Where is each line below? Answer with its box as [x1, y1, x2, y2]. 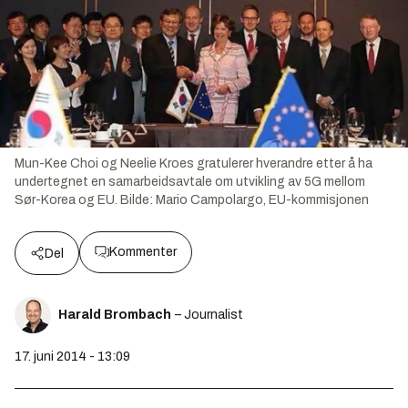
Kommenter [109, 244, 177, 259]
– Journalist [175, 307, 243, 321]
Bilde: [120, 192, 156, 207]
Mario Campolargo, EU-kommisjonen [156, 192, 369, 207]
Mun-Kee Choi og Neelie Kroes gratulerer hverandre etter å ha [15, 156, 372, 170]
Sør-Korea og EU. [15, 192, 120, 207]
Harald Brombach [58, 307, 171, 321]
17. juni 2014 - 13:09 [15, 349, 130, 363]
